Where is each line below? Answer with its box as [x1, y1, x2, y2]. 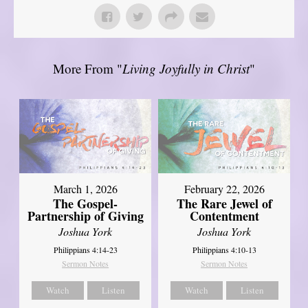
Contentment [189, 206, 259, 225]
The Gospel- [53, 194, 118, 212]
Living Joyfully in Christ [122, 59, 250, 77]
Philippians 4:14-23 [53, 243, 118, 255]
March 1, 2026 [53, 181, 118, 196]
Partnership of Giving [27, 206, 144, 225]
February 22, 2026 [184, 181, 265, 196]
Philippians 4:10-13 [192, 243, 256, 255]
